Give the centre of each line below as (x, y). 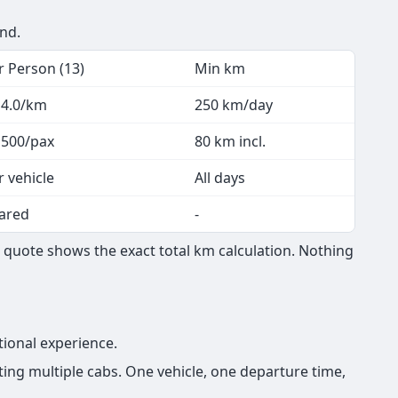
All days (220, 178)
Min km (220, 69)
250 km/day (234, 105)
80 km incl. (230, 142)
